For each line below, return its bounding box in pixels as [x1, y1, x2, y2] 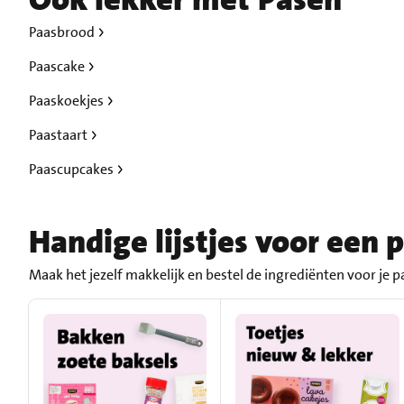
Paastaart [29, 124, 90, 144]
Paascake [29, 56, 87, 76]
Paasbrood [29, 22, 97, 41]
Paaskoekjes [29, 90, 106, 110]
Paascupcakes [29, 159, 116, 179]
